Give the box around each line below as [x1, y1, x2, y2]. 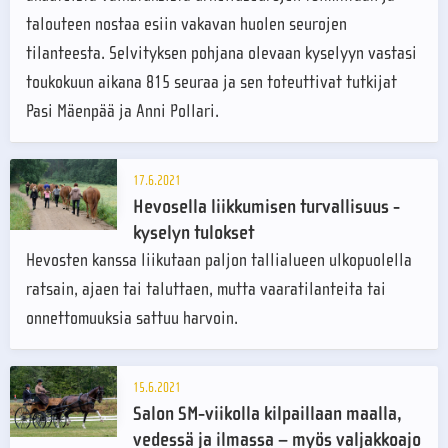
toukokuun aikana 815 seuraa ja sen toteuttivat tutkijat [26, 72, 397, 94]
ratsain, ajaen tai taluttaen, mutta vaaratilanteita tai [26, 279, 386, 301]
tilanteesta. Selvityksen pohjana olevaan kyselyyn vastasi [26, 43, 417, 65]
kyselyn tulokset [133, 221, 254, 245]
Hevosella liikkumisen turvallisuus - [133, 195, 400, 219]
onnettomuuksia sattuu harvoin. [26, 308, 238, 330]
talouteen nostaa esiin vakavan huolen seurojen [26, 14, 347, 36]
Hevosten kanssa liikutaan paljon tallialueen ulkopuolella [26, 250, 412, 272]
